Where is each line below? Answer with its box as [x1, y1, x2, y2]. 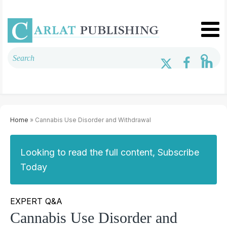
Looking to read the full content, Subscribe [20, 146, 199, 158]
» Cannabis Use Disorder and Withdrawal [28, 116, 151, 124]
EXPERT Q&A [10, 196, 62, 206]
